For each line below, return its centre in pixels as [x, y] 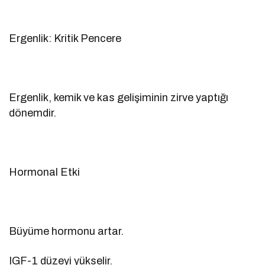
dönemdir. [33, 113]
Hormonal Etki [45, 172]
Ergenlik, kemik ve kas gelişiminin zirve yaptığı [119, 97]
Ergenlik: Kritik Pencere [65, 38]
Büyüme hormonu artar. [67, 231]
